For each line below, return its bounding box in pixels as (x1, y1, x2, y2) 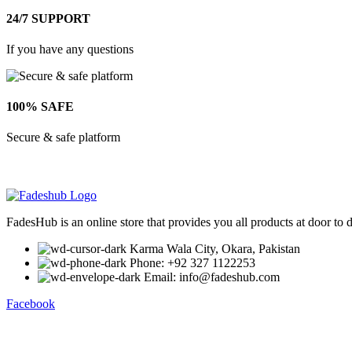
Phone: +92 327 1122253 (130, 256, 255, 270)
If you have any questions (6, 42, 134, 56)
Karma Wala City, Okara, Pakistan (130, 242, 300, 256)
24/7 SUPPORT (6, 11, 90, 25)
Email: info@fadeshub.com (144, 270, 280, 284)
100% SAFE (6, 100, 74, 114)
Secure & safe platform (6, 130, 120, 145)
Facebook (6, 297, 55, 311)
